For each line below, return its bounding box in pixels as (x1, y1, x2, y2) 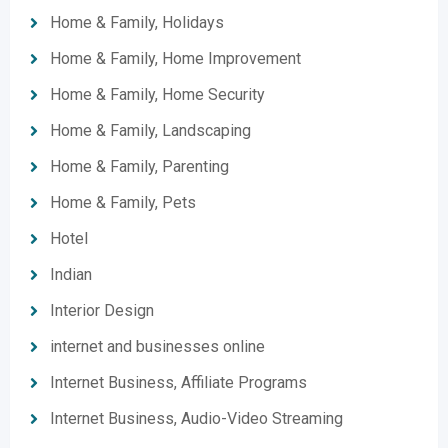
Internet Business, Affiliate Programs (50, 373, 307, 392)
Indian (50, 265, 92, 284)
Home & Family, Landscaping (50, 121, 251, 140)
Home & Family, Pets (50, 193, 196, 212)
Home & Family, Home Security (50, 85, 265, 104)
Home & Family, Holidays (50, 13, 224, 32)
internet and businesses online (50, 337, 265, 356)
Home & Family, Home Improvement (50, 49, 301, 68)
